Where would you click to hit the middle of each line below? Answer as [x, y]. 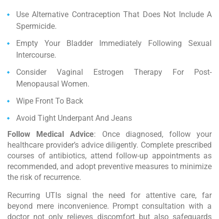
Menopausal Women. [53, 84]
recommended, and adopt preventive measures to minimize [109, 166]
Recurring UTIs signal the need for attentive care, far [109, 195]
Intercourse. [36, 55]
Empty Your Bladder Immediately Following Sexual [114, 43]
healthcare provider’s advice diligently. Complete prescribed [109, 145]
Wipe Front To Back [50, 101]
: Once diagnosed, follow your [153, 134]
